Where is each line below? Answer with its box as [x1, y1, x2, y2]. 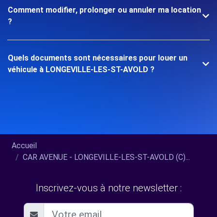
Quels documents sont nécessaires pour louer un [8, 53, 187, 62]
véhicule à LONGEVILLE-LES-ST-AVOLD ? [8, 65, 155, 74]
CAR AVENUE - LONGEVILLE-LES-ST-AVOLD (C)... [23, 153, 190, 162]
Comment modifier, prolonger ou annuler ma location [8, 5, 201, 15]
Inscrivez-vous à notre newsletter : [35, 182, 182, 194]
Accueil [12, 141, 37, 150]
